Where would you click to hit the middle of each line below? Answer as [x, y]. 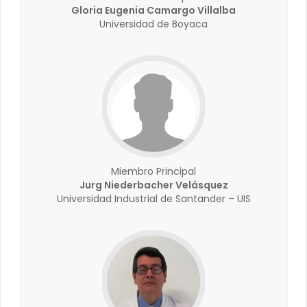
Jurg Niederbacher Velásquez [153, 185]
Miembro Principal [153, 171]
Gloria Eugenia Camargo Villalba [153, 10]
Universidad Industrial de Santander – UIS [153, 199]
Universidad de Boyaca [153, 24]
